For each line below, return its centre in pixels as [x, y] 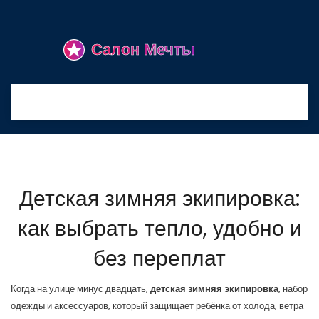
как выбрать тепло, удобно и [159, 229]
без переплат [159, 258]
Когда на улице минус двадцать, [80, 289]
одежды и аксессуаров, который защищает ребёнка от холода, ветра [157, 306]
